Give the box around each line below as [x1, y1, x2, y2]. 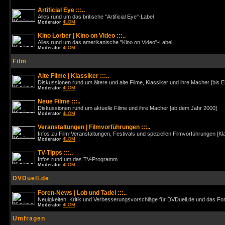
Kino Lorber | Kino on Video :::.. [38, 32, 126, 39]
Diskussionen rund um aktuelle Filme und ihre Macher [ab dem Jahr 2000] [38, 105, 217, 111]
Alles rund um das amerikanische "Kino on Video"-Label [38, 39, 172, 45]
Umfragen [13, 215, 45, 222]
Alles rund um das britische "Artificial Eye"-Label [38, 14, 154, 20]
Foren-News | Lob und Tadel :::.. [38, 189, 127, 196]
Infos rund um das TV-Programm [38, 156, 118, 162]
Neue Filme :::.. [38, 98, 80, 105]
